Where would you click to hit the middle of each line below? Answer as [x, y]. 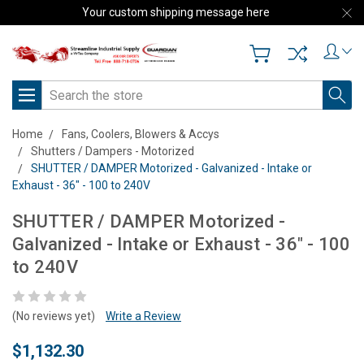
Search [60, 89]
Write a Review [143, 316]
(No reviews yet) [54, 316]
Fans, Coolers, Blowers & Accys [141, 134]
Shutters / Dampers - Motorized [113, 152]
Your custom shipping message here [176, 12]
